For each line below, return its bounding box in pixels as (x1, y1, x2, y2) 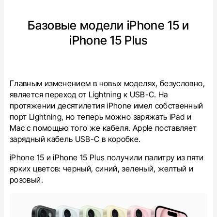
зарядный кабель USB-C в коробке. (10, 134, 141, 144)
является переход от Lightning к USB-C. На (10, 90, 168, 99)
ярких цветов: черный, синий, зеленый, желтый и (10, 164, 194, 173)
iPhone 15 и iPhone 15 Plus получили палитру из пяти (10, 153, 204, 162)
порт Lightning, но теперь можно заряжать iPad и (10, 112, 191, 122)
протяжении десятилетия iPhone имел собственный (10, 101, 203, 110)
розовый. (10, 175, 43, 185)
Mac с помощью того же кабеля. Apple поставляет (10, 123, 197, 133)
